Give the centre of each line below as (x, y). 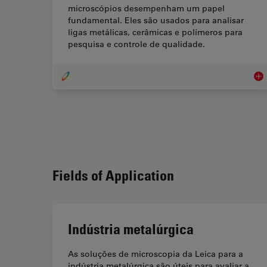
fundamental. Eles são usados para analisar (156, 21)
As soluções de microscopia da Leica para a (156, 254)
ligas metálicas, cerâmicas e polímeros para (155, 32)
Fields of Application (113, 175)
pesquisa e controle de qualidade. (136, 44)
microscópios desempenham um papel (146, 9)
